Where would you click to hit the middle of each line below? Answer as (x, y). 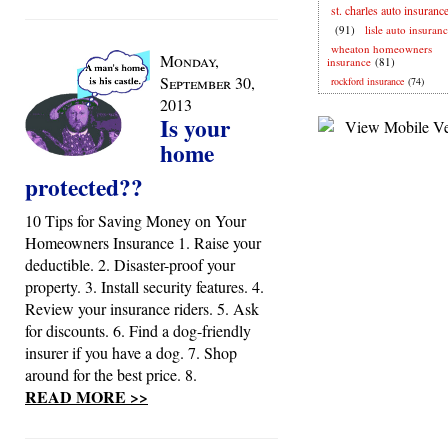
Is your (195, 128)
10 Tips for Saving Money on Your (135, 220)
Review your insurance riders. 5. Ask (142, 308)
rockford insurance (367, 81)
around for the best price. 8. (111, 374)
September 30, (207, 82)
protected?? (84, 187)
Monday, (189, 60)
